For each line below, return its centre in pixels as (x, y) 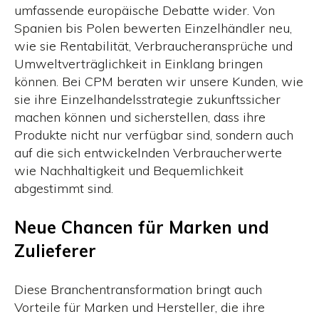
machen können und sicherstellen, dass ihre (140, 117)
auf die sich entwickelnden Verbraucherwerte (148, 153)
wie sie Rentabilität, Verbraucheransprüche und (153, 46)
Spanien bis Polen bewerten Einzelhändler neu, (153, 28)
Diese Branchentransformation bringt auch (138, 289)
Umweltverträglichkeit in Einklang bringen (138, 64)
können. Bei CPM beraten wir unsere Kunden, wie (159, 82)
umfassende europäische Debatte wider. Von (145, 11)
